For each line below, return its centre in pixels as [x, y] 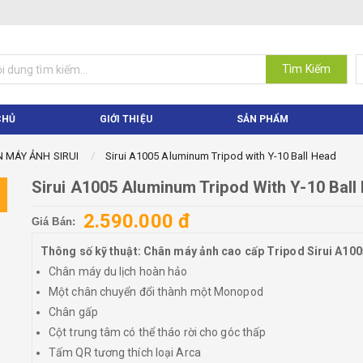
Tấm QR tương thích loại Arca [125, 352]
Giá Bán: [53, 222]
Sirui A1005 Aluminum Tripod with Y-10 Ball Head [221, 156]
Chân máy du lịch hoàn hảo [118, 271]
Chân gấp [73, 312]
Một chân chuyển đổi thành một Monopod [156, 292]
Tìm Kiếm [306, 69]
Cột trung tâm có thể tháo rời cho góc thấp [158, 332]
